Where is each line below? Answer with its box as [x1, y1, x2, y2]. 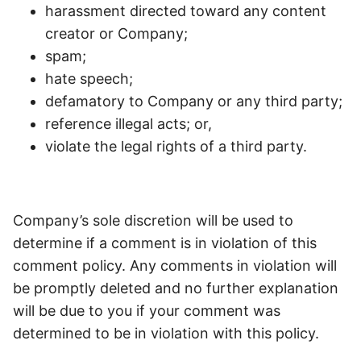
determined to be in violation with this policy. [13, 325, 323, 342]
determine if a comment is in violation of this [13, 234, 317, 251]
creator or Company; [45, 25, 188, 42]
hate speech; [45, 70, 133, 87]
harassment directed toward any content [45, 2, 326, 19]
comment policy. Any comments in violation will [13, 257, 337, 274]
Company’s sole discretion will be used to [13, 212, 293, 229]
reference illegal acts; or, [45, 115, 212, 132]
